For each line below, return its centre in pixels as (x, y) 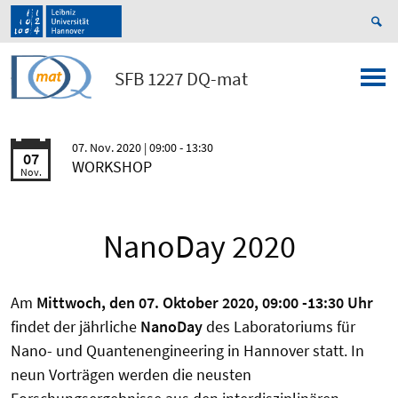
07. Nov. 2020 (108, 148)
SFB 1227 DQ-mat (181, 79)
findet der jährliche (76, 327)
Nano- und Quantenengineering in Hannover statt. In (187, 351)
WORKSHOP (112, 167)
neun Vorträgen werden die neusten (131, 375)
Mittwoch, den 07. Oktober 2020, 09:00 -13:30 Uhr (205, 303)
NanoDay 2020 (199, 247)
